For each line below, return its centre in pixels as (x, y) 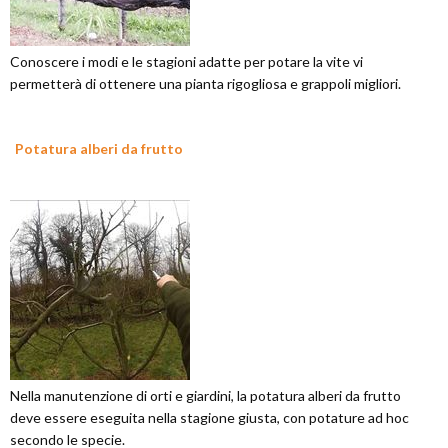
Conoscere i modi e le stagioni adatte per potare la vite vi (186, 61)
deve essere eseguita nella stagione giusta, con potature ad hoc (209, 417)
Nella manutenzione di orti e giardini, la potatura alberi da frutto (205, 395)
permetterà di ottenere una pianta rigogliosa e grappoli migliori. (205, 83)
